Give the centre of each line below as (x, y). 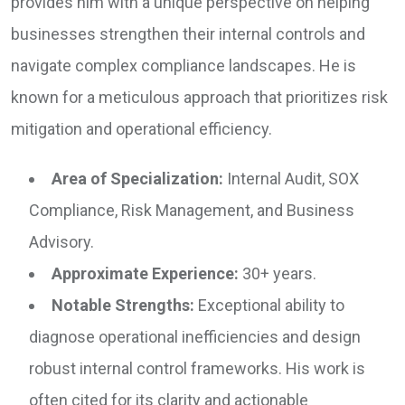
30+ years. (278, 274)
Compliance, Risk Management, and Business (192, 211)
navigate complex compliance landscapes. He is (184, 66)
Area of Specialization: (137, 179)
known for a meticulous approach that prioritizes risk (199, 98)
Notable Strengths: (123, 306)
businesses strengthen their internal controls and (188, 34)
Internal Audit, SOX (291, 179)
